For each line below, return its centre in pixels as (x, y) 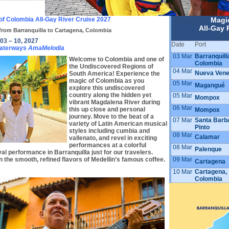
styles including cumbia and (109, 131)
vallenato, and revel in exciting (113, 138)
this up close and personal (107, 110)
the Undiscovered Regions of (111, 67)
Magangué (210, 85)
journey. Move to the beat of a (111, 117)
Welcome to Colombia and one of (117, 60)
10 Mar (182, 172)
